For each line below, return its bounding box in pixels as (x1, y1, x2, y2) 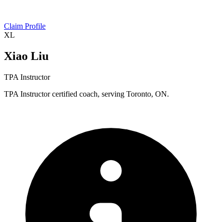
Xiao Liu (4, 49, 49, 62)
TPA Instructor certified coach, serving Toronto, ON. (4, 89, 169, 98)
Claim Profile (4, 22, 46, 30)
